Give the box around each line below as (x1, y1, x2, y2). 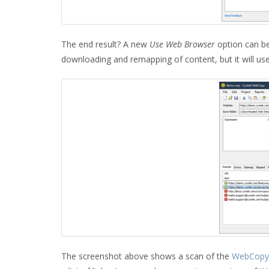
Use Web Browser (150, 38, 215, 50)
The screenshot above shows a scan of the (61, 250, 232, 262)
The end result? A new (61, 38, 150, 50)
